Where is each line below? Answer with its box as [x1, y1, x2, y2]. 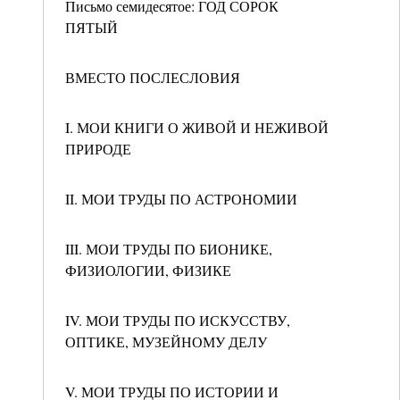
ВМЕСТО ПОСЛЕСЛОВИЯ [65, 68, 240, 87]
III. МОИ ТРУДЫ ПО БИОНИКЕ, [65, 239, 272, 258]
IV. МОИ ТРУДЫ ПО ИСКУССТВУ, [65, 311, 290, 329]
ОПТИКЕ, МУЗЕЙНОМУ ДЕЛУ [65, 332, 267, 351]
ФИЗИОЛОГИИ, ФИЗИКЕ [65, 261, 231, 279]
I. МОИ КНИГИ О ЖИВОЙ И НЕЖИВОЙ [65, 118, 329, 137]
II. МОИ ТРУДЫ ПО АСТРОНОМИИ [65, 189, 297, 208]
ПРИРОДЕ [65, 139, 131, 158]
